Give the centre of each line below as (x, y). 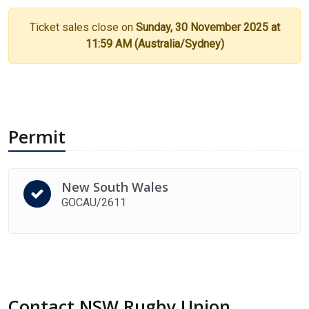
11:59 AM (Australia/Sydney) (154, 44)
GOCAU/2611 (94, 203)
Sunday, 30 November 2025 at (208, 28)
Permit (37, 137)
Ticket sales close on (82, 28)
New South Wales (115, 187)
